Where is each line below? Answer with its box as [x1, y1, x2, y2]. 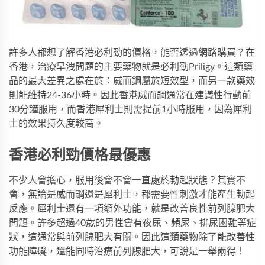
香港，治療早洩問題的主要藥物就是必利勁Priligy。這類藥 [9, 62, 253, 72]
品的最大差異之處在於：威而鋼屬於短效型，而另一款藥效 [9, 76, 255, 86]
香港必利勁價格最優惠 [9, 148, 151, 163]
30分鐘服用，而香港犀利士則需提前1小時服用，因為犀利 [9, 105, 252, 115]
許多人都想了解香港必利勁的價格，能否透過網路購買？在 [9, 48, 255, 58]
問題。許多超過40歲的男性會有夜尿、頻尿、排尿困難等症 [9, 218, 256, 228]
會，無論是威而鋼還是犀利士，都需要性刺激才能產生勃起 [9, 190, 255, 200]
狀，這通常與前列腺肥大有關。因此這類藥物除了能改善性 [9, 232, 255, 243]
